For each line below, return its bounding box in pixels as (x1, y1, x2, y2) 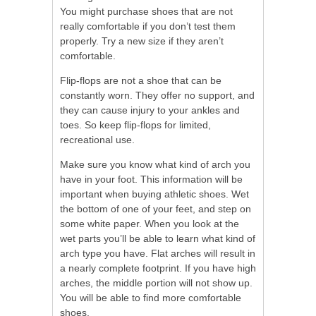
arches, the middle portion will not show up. (60, 276, 253, 288)
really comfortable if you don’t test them (60, 20, 236, 32)
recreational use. (60, 133, 135, 145)
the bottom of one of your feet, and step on (60, 202, 251, 214)
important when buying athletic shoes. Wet (60, 188, 249, 200)
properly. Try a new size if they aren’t (60, 35, 224, 47)
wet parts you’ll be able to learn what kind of (60, 232, 255, 244)
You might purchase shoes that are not (60, 5, 233, 17)
